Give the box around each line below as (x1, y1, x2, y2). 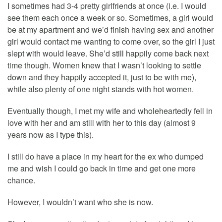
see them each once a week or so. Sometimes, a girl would (7, 11, 213, 23)
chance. (7, 174, 35, 186)
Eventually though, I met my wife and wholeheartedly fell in (7, 105, 213, 116)
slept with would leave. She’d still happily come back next (7, 47, 209, 59)
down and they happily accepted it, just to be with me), (7, 71, 196, 83)
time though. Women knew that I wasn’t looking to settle (7, 59, 201, 71)
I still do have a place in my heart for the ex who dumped (7, 150, 204, 162)
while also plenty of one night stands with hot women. (7, 83, 194, 95)
